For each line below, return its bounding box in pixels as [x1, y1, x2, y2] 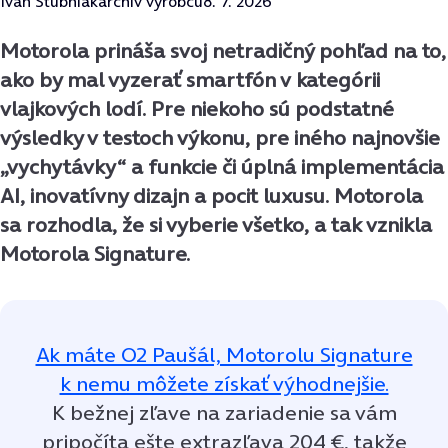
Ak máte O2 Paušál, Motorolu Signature [35, 339, 413, 369]
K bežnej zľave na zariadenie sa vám [51, 397, 397, 427]
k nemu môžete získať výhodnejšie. [59, 368, 389, 398]
